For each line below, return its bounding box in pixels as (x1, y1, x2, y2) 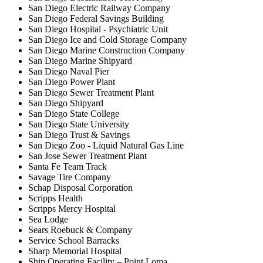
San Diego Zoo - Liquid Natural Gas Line (28, 140, 184, 150)
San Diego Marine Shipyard (28, 55, 132, 66)
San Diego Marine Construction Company (28, 45, 185, 55)
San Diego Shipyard (28, 97, 103, 108)
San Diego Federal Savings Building (28, 13, 164, 23)
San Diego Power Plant (28, 76, 115, 87)
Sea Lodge (28, 214, 68, 224)
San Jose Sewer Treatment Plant (28, 150, 147, 161)
